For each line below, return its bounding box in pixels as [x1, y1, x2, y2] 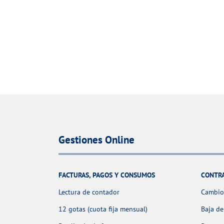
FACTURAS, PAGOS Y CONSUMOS [58, 170, 155, 180]
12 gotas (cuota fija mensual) [58, 204, 147, 214]
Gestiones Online [58, 133, 134, 147]
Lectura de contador [58, 187, 119, 197]
